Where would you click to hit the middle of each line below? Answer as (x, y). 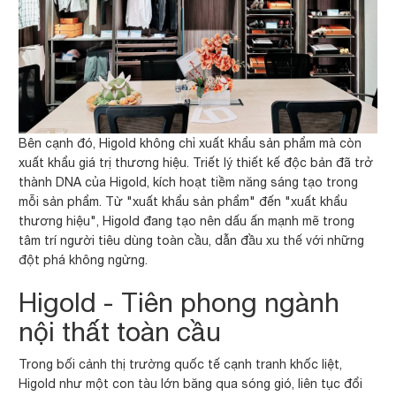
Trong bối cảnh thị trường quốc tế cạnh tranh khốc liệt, (181, 364)
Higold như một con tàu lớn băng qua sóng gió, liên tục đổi (191, 383)
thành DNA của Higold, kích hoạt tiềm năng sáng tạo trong (189, 182)
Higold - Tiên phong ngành (179, 301)
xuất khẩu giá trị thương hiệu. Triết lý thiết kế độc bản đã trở (196, 162)
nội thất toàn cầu (120, 331)
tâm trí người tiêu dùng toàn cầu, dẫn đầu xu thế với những (192, 240)
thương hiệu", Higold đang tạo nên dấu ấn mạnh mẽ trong (187, 221)
